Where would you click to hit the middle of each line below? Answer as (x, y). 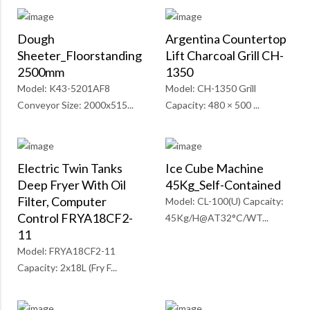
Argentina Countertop (226, 39)
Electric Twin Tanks (70, 168)
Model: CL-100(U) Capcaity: (225, 201)
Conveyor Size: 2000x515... (75, 105)
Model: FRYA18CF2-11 (66, 251)
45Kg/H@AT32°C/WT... (217, 218)
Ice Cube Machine (215, 168)
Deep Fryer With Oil (72, 185)
